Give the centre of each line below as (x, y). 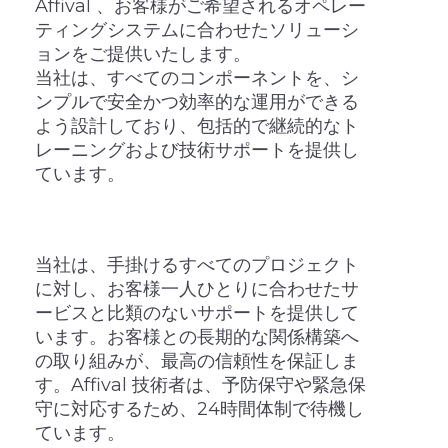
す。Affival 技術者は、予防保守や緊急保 (200, 384)
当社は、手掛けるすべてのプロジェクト (196, 264)
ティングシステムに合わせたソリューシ (196, 29)
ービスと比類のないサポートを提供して (196, 312)
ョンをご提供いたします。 (142, 53)
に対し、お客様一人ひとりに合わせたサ (196, 288)
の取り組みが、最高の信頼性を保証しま (196, 360)
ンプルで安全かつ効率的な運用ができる (196, 101)
